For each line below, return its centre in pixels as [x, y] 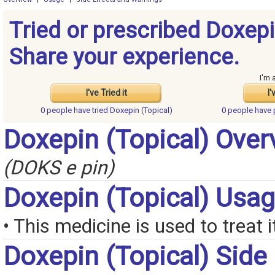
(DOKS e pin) [59, 168]
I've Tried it [106, 93]
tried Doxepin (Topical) [132, 110]
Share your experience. [124, 57]
